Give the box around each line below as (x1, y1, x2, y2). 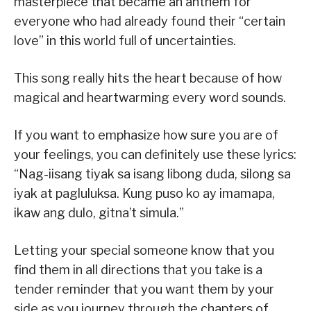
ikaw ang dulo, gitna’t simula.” (14, 205, 184, 220)
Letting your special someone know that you (14, 242, 274, 258)
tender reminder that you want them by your (14, 281, 274, 296)
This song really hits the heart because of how (14, 70, 282, 85)
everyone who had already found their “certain (14, 13, 285, 28)
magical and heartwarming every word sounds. (14, 90, 286, 105)
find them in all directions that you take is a (14, 262, 262, 277)
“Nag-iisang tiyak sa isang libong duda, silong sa (14, 166, 291, 181)
